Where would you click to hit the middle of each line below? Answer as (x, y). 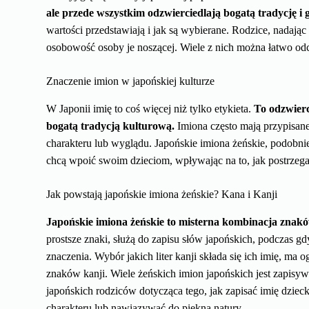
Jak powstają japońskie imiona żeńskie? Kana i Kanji (162, 195)
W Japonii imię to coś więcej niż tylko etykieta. (150, 109)
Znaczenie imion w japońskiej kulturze (131, 81)
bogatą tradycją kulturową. (111, 126)
